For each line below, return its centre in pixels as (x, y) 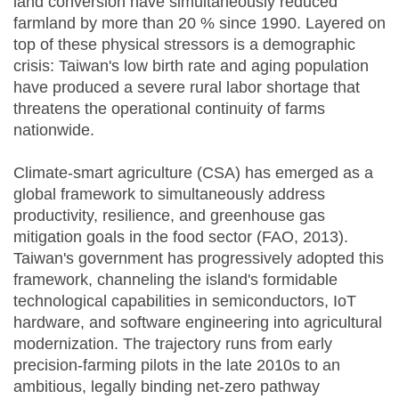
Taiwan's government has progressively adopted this (199, 259)
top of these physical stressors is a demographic (184, 45)
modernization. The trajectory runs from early (173, 344)
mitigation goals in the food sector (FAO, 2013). (181, 237)
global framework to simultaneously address (169, 195)
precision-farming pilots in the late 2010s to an (177, 366)
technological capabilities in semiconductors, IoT (185, 301)
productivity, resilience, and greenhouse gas (169, 216)
